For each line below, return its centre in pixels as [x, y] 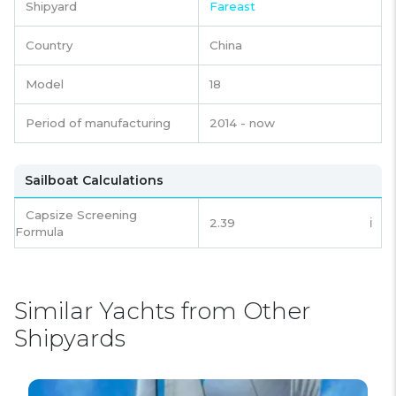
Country [49, 46]
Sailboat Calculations [94, 181]
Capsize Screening [81, 215]
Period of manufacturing [98, 123]
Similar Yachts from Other [162, 312]
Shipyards [70, 339]
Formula [39, 232]
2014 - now [242, 123]
